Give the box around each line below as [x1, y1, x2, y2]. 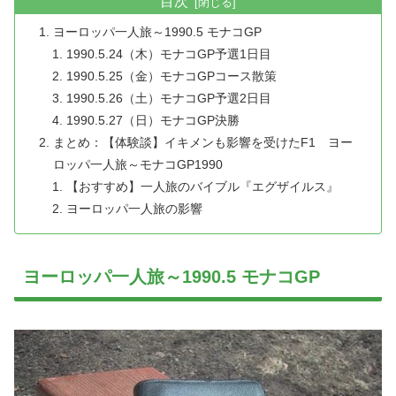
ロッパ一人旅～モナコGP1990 [53, 157, 224, 172]
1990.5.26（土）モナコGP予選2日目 [65, 91, 271, 106]
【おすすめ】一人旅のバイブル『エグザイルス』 [65, 179, 339, 194]
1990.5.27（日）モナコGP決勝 [65, 113, 240, 128]
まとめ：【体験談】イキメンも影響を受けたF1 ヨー [53, 135, 354, 150]
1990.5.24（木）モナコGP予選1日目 [65, 47, 271, 62]
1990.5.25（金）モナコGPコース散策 [65, 69, 277, 84]
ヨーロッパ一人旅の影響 [65, 202, 202, 217]
